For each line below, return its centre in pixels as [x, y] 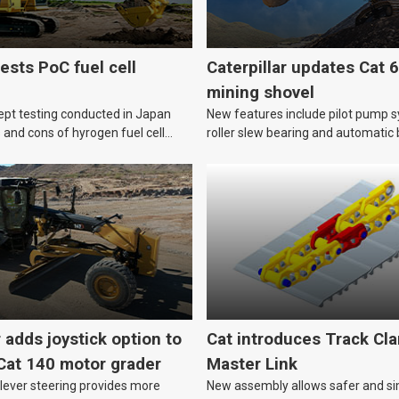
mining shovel [261, 93]
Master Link [252, 365]
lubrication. [237, 152]
